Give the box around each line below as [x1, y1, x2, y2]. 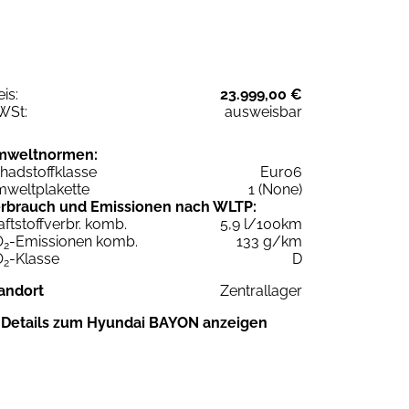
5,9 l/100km [220, 215, 302, 233]
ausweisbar [225, 102, 302, 121]
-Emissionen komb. [9, 232, 138, 250]
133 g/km [236, 232, 302, 250]
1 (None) [248, 180, 302, 198]
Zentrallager [220, 281, 302, 299]
